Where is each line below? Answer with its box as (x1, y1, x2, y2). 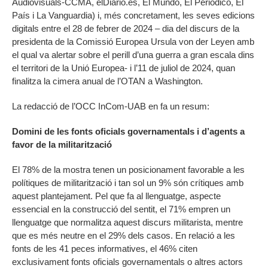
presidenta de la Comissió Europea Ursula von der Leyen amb (12, 36, 254, 47)
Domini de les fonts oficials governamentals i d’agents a (12, 126, 245, 137)
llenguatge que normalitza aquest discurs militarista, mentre (12, 217, 243, 228)
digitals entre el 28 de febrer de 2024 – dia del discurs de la (12, 23, 239, 34)
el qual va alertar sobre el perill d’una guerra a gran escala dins (12, 50, 254, 60)
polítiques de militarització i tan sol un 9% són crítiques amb (12, 178, 243, 188)
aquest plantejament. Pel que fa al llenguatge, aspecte (12, 191, 221, 202)
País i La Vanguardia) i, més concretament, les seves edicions (12, 10, 255, 21)
